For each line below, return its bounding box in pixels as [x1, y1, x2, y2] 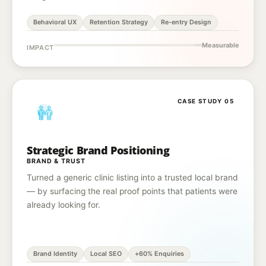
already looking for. [27, 200, 100, 210]
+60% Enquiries [135, 250, 184, 258]
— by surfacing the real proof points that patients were [27, 186, 237, 196]
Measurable [202, 41, 239, 49]
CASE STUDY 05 [177, 97, 234, 104]
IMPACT [27, 43, 54, 52]
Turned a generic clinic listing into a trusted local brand [27, 173, 238, 182]
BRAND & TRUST [27, 157, 85, 165]
